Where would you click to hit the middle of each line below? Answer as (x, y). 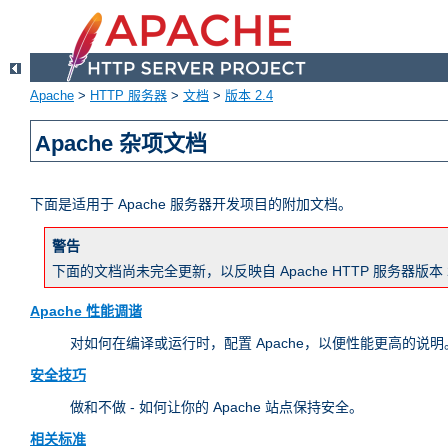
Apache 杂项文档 (121, 144)
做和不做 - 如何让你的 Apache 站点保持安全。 (216, 407)
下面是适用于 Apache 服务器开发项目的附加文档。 (191, 204)
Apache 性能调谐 (86, 311)
